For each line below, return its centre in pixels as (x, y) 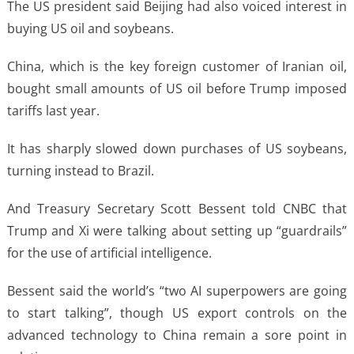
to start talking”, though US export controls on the (177, 313)
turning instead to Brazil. (80, 170)
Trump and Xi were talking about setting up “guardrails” (177, 230)
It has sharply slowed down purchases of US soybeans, (177, 148)
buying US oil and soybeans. (90, 28)
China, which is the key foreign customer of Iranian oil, (177, 66)
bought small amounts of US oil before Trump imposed (177, 88)
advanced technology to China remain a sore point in (177, 335)
